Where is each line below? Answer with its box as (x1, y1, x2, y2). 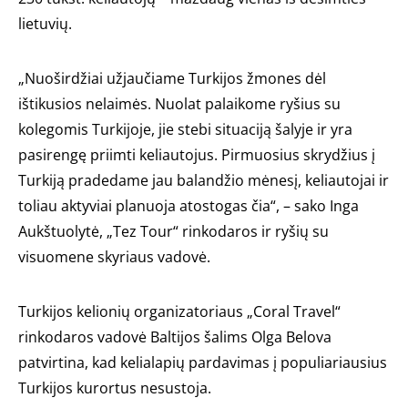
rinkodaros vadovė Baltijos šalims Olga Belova (18, 326, 331, 347)
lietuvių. (18, 13, 72, 34)
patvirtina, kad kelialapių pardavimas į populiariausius (18, 352, 387, 372)
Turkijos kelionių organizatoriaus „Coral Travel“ (18, 301, 341, 321)
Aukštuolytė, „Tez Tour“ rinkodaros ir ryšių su (18, 220, 329, 241)
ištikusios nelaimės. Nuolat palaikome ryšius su (18, 93, 341, 114)
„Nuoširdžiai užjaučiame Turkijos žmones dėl (18, 67, 326, 88)
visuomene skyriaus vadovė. (18, 246, 210, 267)
